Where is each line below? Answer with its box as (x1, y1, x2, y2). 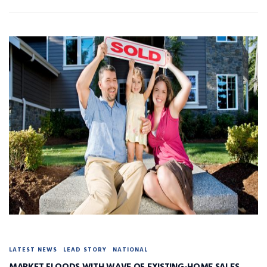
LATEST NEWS (9, 245, 57, 255)
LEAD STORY (63, 245, 107, 255)
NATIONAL (113, 245, 148, 255)
